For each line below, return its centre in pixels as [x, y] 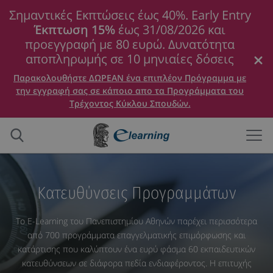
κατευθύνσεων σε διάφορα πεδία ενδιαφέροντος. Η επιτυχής [136, 263]
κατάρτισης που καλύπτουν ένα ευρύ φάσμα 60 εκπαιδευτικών [136, 249]
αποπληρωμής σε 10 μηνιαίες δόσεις [130, 59]
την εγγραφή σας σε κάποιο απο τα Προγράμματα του [130, 90]
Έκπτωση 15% [75, 30]
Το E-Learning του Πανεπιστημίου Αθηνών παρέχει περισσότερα [136, 221]
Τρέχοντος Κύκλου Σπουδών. [130, 103]
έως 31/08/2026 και [170, 30]
